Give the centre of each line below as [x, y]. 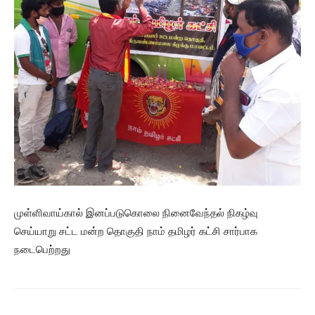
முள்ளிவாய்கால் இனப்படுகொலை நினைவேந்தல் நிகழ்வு [136, 212]
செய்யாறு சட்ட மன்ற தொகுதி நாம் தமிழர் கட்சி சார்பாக [136, 231]
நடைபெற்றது [42, 249]
